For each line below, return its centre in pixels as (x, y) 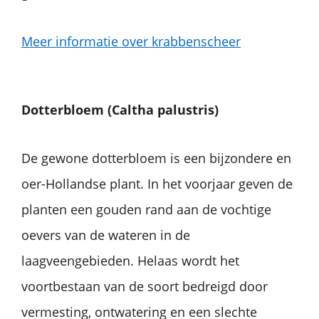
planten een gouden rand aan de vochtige (146, 210)
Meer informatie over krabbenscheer (131, 42)
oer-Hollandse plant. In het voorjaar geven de (157, 184)
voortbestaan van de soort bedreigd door (145, 287)
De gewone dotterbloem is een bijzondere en (156, 158)
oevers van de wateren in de (106, 235)
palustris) (188, 110)
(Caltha (131, 110)
